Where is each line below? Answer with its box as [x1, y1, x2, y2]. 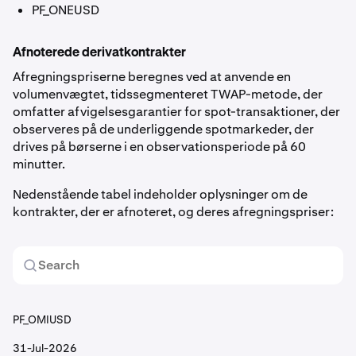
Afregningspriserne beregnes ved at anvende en [13, 68, 291, 85]
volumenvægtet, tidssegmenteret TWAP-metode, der [13, 86, 323, 103]
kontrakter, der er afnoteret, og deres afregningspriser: [13, 203, 334, 220]
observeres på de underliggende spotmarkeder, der [13, 121, 314, 137]
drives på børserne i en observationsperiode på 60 [13, 138, 306, 155]
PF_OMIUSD [13, 312, 72, 327]
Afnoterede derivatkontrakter [13, 47, 186, 60]
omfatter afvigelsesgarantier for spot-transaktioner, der [13, 103, 340, 120]
